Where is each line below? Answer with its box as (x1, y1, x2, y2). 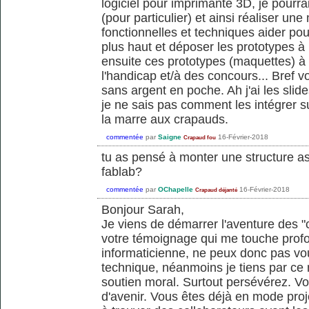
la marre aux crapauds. (101, 112, 228, 127)
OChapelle (158, 185, 193, 193)
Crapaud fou (183, 134, 216, 141)
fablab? (101, 165, 142, 179)
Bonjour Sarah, (101, 203, 184, 217)
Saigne (158, 132, 181, 141)
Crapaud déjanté (195, 186, 237, 193)
